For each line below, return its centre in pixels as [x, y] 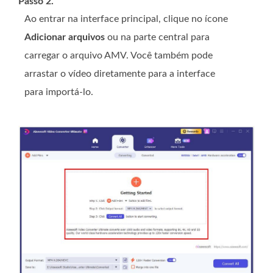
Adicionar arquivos [65, 37]
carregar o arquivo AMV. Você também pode [119, 56]
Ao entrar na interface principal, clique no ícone [126, 19]
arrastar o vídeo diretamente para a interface [120, 74]
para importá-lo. [59, 92]
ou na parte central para [157, 37]
